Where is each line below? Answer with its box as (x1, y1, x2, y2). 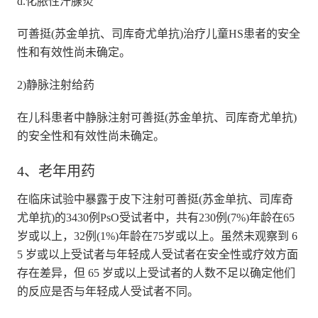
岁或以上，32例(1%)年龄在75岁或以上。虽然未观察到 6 (16, 229, 297, 242)
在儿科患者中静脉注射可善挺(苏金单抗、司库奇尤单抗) (16, 111, 297, 124)
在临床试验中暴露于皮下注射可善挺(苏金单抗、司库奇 (16, 192, 293, 205)
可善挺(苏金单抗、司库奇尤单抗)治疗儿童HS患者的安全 (16, 27, 300, 40)
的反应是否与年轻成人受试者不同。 (16, 285, 199, 297)
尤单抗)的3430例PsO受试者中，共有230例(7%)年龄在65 (16, 211, 295, 224)
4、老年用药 (16, 163, 95, 179)
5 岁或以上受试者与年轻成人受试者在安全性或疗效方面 (16, 248, 298, 261)
